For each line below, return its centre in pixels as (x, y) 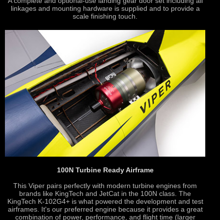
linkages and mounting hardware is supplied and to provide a (105, 9)
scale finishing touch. (105, 16)
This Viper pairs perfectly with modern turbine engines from (105, 185)
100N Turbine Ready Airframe (105, 170)
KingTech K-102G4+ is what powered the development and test (105, 201)
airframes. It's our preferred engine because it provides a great (105, 209)
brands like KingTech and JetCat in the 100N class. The (105, 193)
